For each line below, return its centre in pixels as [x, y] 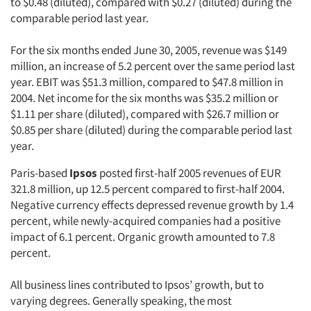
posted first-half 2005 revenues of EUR [189, 173]
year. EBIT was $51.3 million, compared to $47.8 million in [147, 82]
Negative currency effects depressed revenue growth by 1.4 [152, 205]
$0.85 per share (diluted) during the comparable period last [151, 130]
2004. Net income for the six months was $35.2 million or [144, 98]
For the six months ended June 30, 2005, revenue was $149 [149, 50]
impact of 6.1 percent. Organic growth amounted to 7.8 [143, 237]
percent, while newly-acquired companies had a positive [145, 221]
